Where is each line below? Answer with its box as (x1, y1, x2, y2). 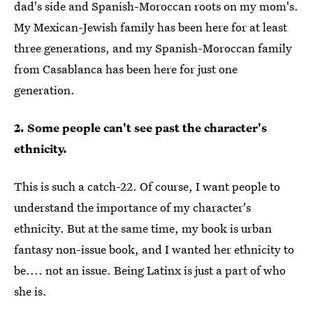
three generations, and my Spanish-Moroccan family (14, 40, 292, 57)
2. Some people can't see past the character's (14, 119, 267, 136)
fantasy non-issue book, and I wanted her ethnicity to (14, 241, 294, 258)
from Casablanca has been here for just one (14, 61, 238, 78)
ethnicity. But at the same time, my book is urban (14, 220, 272, 237)
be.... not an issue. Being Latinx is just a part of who (14, 262, 286, 279)
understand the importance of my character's (14, 199, 251, 216)
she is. (14, 283, 47, 300)
